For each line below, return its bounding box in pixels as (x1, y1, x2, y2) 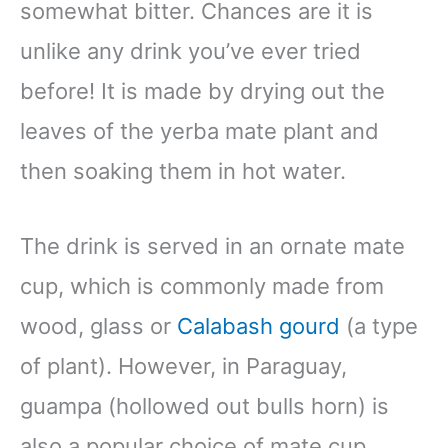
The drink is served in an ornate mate (20, 233, 405, 260)
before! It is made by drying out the (20, 78, 385, 105)
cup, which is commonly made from (20, 273, 384, 300)
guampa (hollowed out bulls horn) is (20, 393, 389, 420)
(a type (340, 313, 418, 340)
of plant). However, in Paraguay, (20, 353, 347, 380)
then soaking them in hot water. (20, 158, 352, 185)
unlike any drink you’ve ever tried (20, 38, 361, 65)
